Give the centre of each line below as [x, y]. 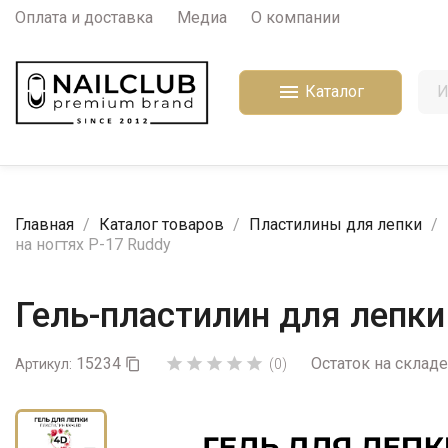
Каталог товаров [161, 224]
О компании [295, 17]
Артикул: [43, 363]
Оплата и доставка [84, 17]
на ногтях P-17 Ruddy [93, 244]
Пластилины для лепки [335, 224]
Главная [44, 224]
